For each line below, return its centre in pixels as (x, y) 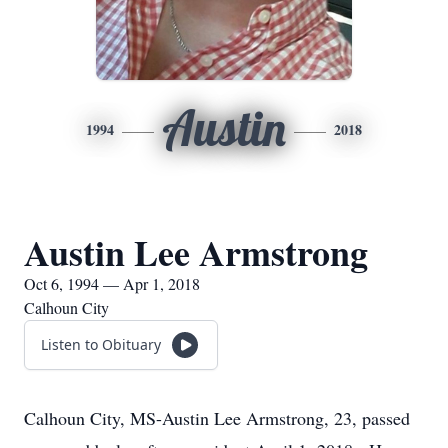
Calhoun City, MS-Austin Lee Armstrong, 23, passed (217, 418)
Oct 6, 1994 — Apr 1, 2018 (112, 283)
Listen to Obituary (101, 344)
